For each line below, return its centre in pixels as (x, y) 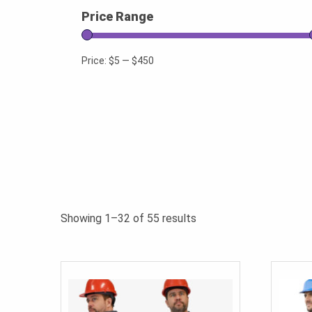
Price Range (117, 16)
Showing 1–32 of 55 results (128, 218)
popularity (220, 245)
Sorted (213, 217)
